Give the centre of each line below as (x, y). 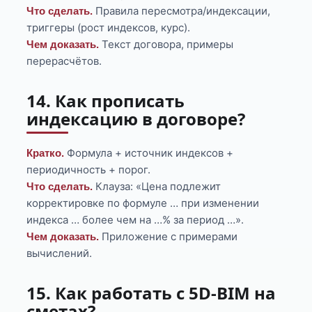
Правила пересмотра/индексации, (182, 11)
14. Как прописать (106, 101)
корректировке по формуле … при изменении (143, 203)
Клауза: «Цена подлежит (157, 187)
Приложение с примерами (169, 237)
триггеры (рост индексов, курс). (109, 28)
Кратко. (46, 153)
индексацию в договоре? (136, 119)
